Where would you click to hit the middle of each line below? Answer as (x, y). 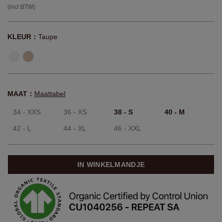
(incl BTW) (21, 7)
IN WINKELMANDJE (111, 165)
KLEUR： (23, 37)
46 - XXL (128, 129)
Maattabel (50, 94)
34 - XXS (27, 112)
